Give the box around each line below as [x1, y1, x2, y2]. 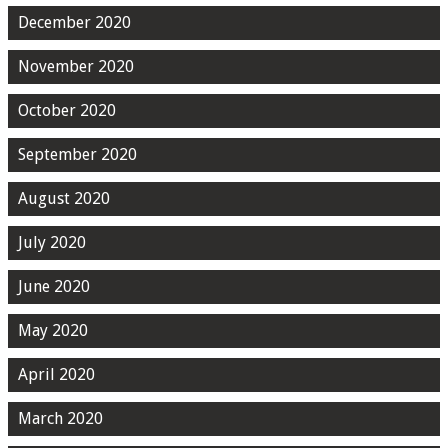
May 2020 [18, 321, 88, 341]
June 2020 [18, 277, 90, 297]
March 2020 [18, 409, 103, 429]
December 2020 [18, 13, 131, 33]
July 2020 [18, 233, 86, 253]
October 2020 [18, 101, 116, 121]
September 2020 [18, 145, 137, 165]
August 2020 [18, 189, 110, 209]
